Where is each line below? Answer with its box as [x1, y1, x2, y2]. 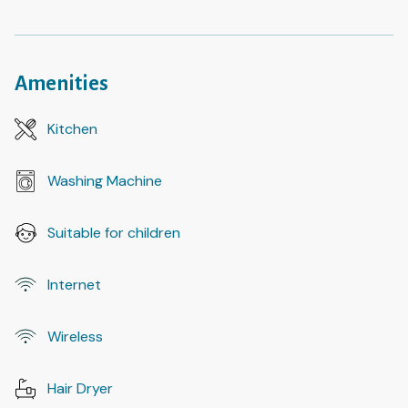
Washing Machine [47, 171, 162, 191]
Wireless [47, 327, 103, 347]
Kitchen [47, 119, 97, 139]
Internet [47, 275, 101, 295]
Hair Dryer [47, 379, 113, 399]
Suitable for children [47, 223, 180, 243]
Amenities [15, 73, 108, 96]
